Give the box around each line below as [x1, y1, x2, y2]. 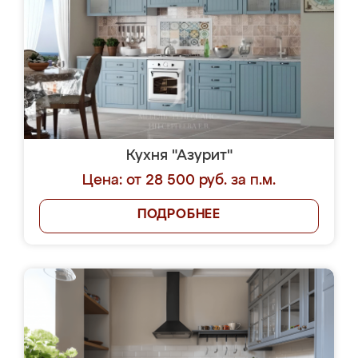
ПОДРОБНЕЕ [137, 209, 221, 221]
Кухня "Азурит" [125, 149, 233, 163]
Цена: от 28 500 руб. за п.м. [82, 173, 276, 188]
